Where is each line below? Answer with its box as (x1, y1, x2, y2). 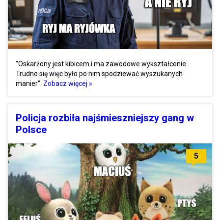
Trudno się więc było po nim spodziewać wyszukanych (16, 70, 183, 78)
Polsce (16, 124, 47, 136)
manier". (16, 80, 43, 88)
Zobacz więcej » (43, 80, 92, 88)
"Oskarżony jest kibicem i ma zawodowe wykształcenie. (16, 60, 188, 68)
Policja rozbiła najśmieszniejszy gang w (16, 112, 194, 124)
